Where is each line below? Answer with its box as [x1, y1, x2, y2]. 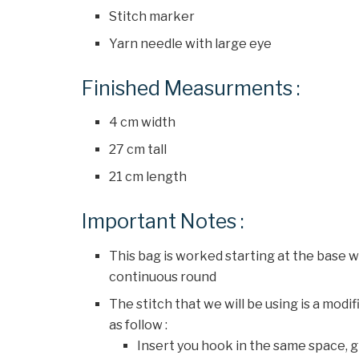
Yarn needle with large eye [109, 35, 272, 51]
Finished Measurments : [82, 75, 301, 100]
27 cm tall [109, 142, 167, 158]
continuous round [109, 268, 217, 284]
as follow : [109, 317, 168, 333]
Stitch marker [109, 8, 196, 24]
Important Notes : [82, 209, 244, 234]
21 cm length [109, 169, 188, 185]
